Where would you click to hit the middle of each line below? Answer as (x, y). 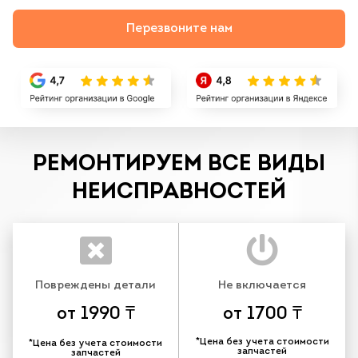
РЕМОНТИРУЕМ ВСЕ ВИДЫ (179, 164)
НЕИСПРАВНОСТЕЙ (179, 192)
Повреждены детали (95, 286)
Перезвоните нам (179, 29)
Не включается (262, 286)
